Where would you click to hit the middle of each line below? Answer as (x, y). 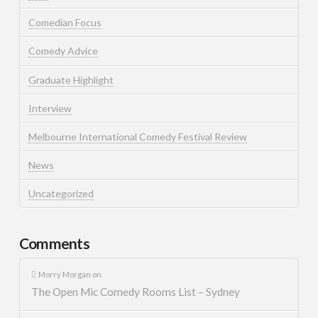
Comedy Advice (63, 51)
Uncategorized (61, 194)
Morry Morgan (65, 275)
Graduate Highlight (71, 79)
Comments (54, 243)
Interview (50, 108)
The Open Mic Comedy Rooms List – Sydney (135, 292)
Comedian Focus (65, 23)
